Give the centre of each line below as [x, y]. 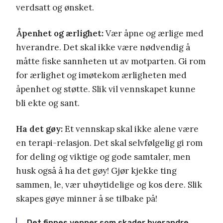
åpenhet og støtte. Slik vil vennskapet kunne [106, 89]
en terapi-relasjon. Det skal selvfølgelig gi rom [109, 143]
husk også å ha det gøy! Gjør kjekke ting [96, 171]
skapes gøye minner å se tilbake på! [87, 199]
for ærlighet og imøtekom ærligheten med [101, 75]
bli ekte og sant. [48, 103]
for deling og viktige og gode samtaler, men [103, 157]
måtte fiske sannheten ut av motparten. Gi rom [111, 61]
